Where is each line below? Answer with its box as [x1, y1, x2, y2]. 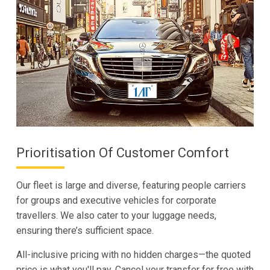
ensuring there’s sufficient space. [16, 224, 154, 236]
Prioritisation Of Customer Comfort [16, 145, 229, 160]
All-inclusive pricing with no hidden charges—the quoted [16, 248, 251, 260]
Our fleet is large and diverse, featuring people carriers [16, 179, 246, 191]
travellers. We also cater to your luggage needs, [16, 209, 216, 221]
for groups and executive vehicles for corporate [16, 194, 216, 206]
